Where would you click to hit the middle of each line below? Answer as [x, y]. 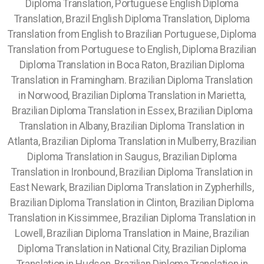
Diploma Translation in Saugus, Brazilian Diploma [132, 157]
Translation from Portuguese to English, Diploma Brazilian [132, 49]
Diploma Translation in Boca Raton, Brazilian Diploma [132, 65]
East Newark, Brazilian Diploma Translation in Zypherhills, [132, 187]
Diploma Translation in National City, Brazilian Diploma [132, 249]
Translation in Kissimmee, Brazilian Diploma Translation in [132, 218]
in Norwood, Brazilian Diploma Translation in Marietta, [132, 95]
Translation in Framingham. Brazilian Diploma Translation [132, 80]
